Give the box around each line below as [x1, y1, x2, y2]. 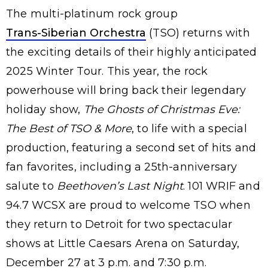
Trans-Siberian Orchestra [6, 26, 146, 39]
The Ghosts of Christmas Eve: [83, 103, 240, 116]
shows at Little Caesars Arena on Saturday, [6, 237, 240, 250]
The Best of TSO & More [6, 122, 132, 135]
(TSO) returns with [146, 26, 250, 39]
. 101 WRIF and [183, 179, 260, 193]
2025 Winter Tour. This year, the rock [6, 65, 208, 78]
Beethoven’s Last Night [57, 179, 183, 193]
